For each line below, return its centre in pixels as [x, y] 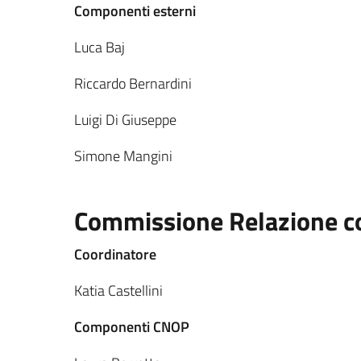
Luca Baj [100, 47]
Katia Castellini [118, 290]
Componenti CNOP [132, 327]
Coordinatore [115, 254]
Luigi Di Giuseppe [125, 120]
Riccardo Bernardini [133, 83]
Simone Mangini [123, 156]
